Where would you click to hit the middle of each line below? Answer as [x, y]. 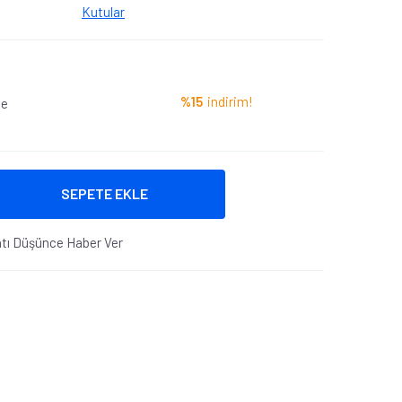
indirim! [230, 101]
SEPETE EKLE [104, 194]
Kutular [103, 11]
